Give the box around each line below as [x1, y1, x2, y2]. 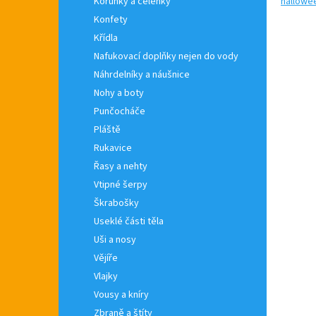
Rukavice [94, 141, 132, 155]
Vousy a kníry [94, 288, 149, 302]
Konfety [94, 13, 128, 27]
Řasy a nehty [94, 159, 147, 174]
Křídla [94, 31, 118, 45]
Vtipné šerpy [94, 178, 147, 192]
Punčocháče [94, 104, 145, 119]
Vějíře [94, 251, 118, 265]
